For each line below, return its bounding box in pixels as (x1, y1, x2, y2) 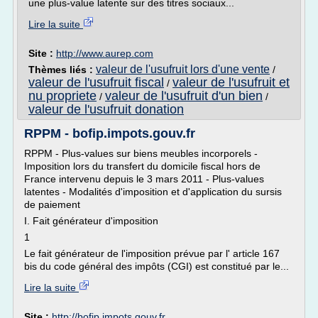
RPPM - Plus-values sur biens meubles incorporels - (24, 148, 258, 159)
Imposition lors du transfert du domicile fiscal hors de (24, 160, 261, 172)
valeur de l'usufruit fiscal (28, 75, 164, 89)
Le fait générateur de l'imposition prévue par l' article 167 (24, 248, 280, 259)
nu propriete (28, 89, 97, 103)
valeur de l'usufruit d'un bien (105, 89, 263, 103)
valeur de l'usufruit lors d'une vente (96, 63, 270, 75)
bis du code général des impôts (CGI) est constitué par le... (24, 261, 289, 272)
